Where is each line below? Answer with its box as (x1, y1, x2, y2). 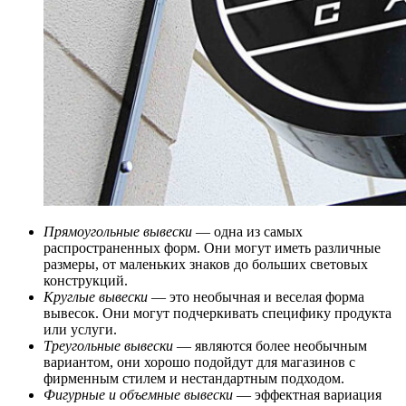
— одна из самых (192, 224, 303, 240)
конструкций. (43, 273, 128, 289)
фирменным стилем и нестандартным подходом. (43, 371, 344, 387)
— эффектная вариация (233, 387, 382, 403)
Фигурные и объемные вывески (43, 387, 233, 403)
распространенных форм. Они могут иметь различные (43, 240, 381, 256)
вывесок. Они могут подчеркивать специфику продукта (43, 305, 391, 322)
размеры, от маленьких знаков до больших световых (43, 256, 368, 273)
